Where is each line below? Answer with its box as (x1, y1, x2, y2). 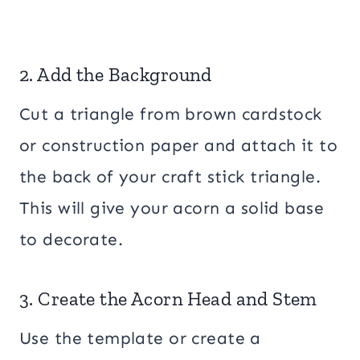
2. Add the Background (19, 62, 212, 86)
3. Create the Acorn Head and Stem (19, 286, 317, 310)
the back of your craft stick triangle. (19, 166, 321, 187)
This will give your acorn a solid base (19, 197, 324, 219)
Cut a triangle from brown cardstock (19, 103, 322, 125)
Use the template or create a (19, 327, 261, 349)
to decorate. (19, 228, 124, 250)
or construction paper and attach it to (19, 134, 337, 156)
